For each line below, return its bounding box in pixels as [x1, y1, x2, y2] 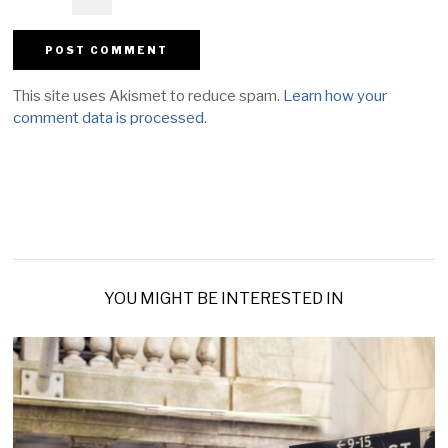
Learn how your [283, 86, 388, 105]
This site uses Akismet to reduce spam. [13, 86, 284, 105]
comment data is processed [13, 108, 205, 127]
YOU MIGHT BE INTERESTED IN [103, 288, 344, 308]
